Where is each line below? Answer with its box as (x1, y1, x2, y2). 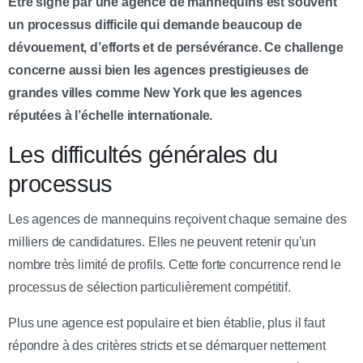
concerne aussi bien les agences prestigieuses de (8, 62, 310, 77)
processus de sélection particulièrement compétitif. (8, 280, 291, 294)
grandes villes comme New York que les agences (8, 85, 302, 100)
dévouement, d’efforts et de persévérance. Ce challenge (8, 40, 344, 54)
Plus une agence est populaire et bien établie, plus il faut (8, 315, 325, 330)
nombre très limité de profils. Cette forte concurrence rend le (8, 257, 342, 271)
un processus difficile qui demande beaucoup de (8, 17, 302, 32)
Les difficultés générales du (8, 141, 278, 168)
